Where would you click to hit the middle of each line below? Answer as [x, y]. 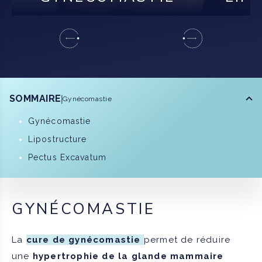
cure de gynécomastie [83, 239]
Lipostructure [58, 139]
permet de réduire [187, 239]
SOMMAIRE [35, 98]
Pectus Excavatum [67, 157]
